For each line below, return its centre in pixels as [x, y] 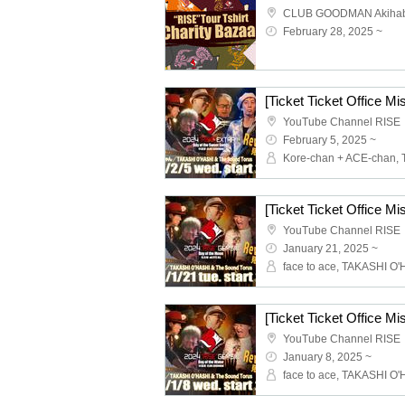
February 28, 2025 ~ [333, 32]
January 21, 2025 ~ [330, 249]
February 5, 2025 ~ [330, 140]
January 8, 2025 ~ [327, 357]
